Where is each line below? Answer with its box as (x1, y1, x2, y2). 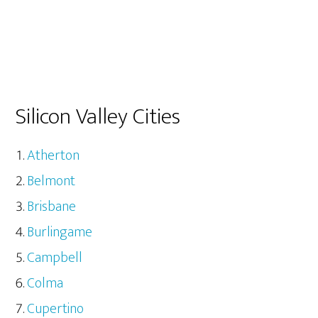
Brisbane (27, 194, 77, 219)
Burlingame (27, 220, 93, 245)
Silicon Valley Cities (16, 98, 181, 136)
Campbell (27, 246, 83, 270)
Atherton (27, 143, 80, 168)
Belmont (27, 169, 76, 194)
